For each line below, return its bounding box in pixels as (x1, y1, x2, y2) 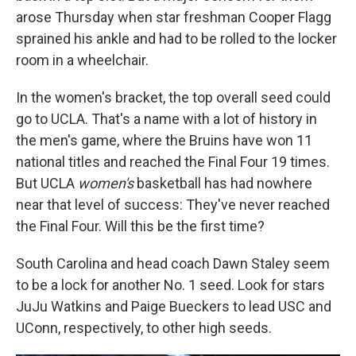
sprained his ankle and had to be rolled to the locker (16, 30, 337, 47)
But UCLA (16, 175, 78, 192)
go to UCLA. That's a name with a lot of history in (16, 110, 317, 127)
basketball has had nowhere (137, 175, 312, 192)
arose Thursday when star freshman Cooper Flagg (16, 9, 331, 25)
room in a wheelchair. (16, 52, 149, 68)
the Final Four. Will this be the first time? (16, 218, 265, 234)
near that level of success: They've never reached (16, 196, 330, 213)
